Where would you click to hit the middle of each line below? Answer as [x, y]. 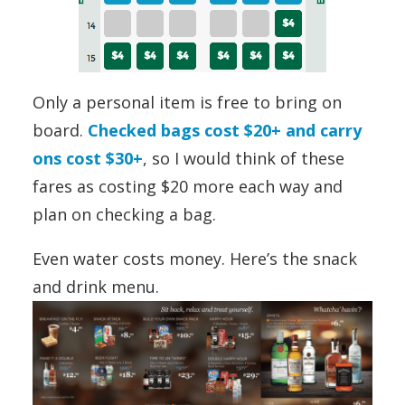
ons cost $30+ [88, 158]
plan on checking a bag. [124, 214]
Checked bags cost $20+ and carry [225, 130]
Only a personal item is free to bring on [187, 102]
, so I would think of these [244, 158]
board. [60, 130]
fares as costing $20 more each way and [188, 186]
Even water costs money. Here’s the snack [195, 258]
